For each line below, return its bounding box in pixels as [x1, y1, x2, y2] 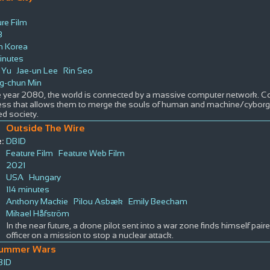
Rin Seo [63, 65, 93, 75]
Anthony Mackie [5, 196, 68, 206]
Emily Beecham [128, 196, 187, 206]
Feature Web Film [58, 148, 125, 158]
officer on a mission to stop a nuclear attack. [5, 230, 174, 240]
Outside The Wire [5, 122, 85, 133]
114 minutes [5, 184, 49, 194]
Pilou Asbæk [73, 196, 123, 206]
